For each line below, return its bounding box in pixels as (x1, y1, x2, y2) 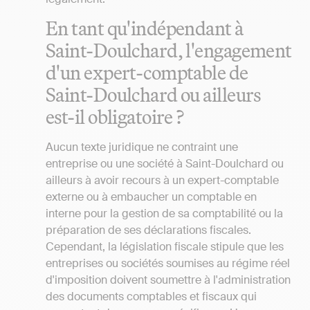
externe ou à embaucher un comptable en (46, 190, 257, 205)
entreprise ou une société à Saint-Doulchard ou (46, 156, 284, 172)
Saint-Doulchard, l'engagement (46, 38, 292, 63)
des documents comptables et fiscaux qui (46, 289, 257, 304)
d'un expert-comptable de (46, 60, 248, 85)
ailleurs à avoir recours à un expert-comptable (46, 173, 279, 188)
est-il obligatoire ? (46, 104, 185, 129)
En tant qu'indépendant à (46, 16, 244, 41)
